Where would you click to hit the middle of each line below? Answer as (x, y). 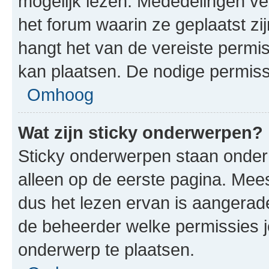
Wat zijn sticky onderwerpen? (141, 132)
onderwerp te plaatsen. (106, 249)
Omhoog (60, 95)
